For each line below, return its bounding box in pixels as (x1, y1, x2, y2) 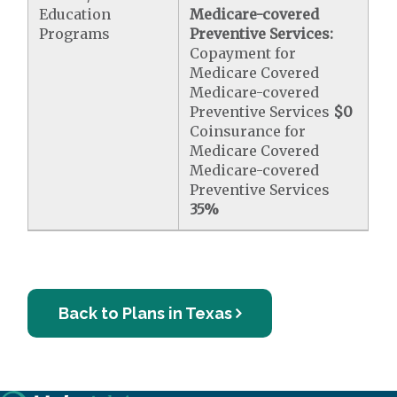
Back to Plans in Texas (58, 304, 233, 323)
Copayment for (190, 44, 297, 62)
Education (39, 5, 112, 23)
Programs (39, 25, 111, 43)
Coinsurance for (190, 122, 307, 140)
